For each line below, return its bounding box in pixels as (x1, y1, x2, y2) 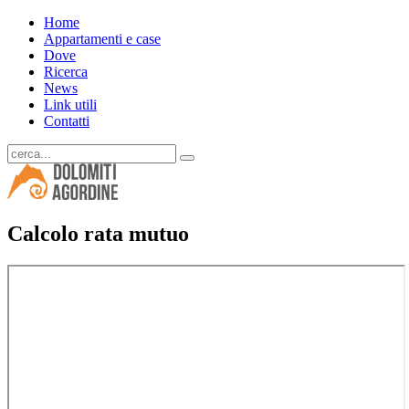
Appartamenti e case (44, 31, 161, 47)
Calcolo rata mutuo (7, 221, 189, 246)
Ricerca (44, 64, 88, 79)
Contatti (44, 113, 89, 129)
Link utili (44, 97, 97, 112)
